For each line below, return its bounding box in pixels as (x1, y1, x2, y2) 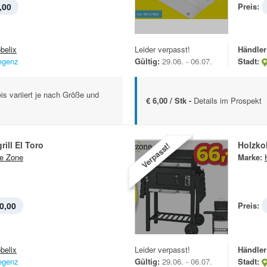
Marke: (238, 151, 262, 163)
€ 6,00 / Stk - (146, 95, 194, 107)
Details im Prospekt (194, 95, 262, 107)
